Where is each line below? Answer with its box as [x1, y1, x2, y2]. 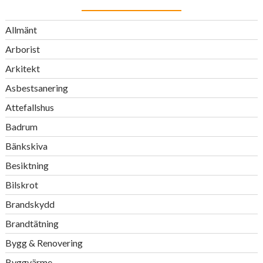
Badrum [5, 121, 38, 132]
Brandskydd [5, 198, 55, 210]
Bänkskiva [5, 140, 48, 151]
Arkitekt [5, 63, 40, 74]
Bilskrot [5, 179, 38, 190]
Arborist [5, 43, 40, 55]
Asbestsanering [5, 82, 68, 93]
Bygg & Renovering [5, 237, 83, 248]
